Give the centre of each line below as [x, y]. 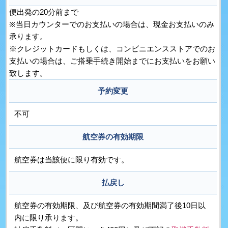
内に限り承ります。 [49, 218]
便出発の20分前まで [44, 12]
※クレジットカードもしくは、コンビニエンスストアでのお [112, 49]
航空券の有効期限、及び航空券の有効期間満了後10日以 [110, 206]
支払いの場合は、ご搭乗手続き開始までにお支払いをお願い [112, 61]
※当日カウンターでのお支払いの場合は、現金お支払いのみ [112, 24]
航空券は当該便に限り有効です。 [72, 160]
